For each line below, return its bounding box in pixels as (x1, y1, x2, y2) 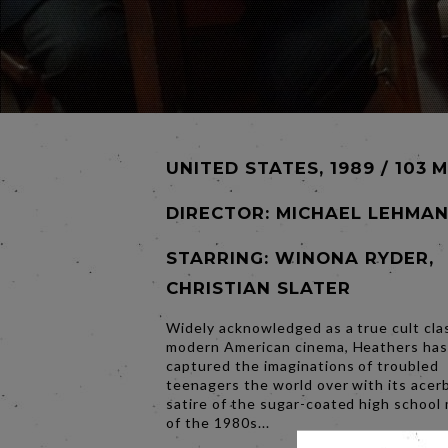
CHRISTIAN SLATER (166, 278, 351, 299)
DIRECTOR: (166, 203, 276, 224)
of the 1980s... (166, 414, 270, 432)
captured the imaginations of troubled (166, 357, 440, 375)
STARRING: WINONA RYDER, (166, 248, 434, 269)
